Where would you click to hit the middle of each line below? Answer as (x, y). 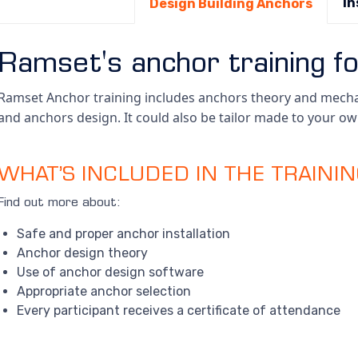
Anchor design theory (83, 253)
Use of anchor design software (111, 272)
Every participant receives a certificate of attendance (179, 311)
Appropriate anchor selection (104, 292)
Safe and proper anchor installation (124, 234)
